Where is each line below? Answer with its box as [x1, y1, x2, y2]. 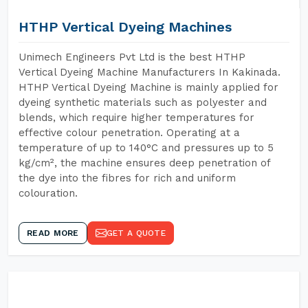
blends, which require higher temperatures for [19, 111, 254, 124]
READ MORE [27, 228, 79, 238]
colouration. [19, 187, 78, 199]
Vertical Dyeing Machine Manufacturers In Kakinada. [19, 66, 280, 78]
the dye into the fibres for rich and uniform [19, 172, 236, 184]
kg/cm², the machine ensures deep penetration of [19, 157, 270, 169]
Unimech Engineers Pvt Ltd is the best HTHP [19, 51, 245, 63]
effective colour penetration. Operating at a [19, 126, 240, 139]
